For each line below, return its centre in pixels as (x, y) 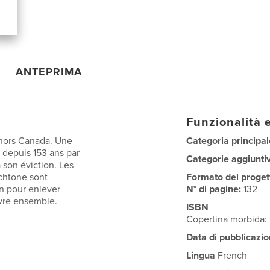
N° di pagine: (215, 189)
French (231, 256)
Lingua (201, 256)
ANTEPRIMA (49, 72)
